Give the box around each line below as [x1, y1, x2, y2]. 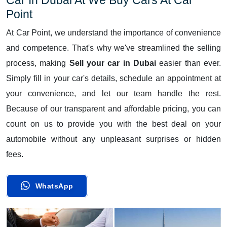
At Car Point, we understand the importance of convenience [6, 28, 221, 37]
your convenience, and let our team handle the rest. [6, 89, 221, 98]
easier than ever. [159, 58, 221, 67]
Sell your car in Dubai [69, 58, 157, 67]
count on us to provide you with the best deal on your [6, 119, 221, 128]
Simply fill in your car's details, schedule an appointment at [6, 73, 221, 83]
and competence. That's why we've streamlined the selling [6, 43, 221, 52]
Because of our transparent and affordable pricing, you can [6, 104, 221, 113]
